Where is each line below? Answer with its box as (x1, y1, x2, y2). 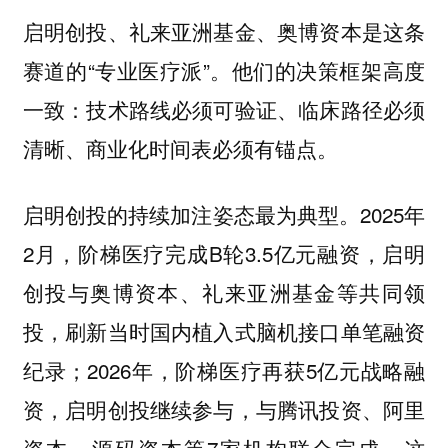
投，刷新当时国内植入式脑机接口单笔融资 (22, 316, 426, 347)
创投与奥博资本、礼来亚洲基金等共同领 (22, 277, 426, 308)
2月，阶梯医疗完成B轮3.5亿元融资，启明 (22, 238, 426, 269)
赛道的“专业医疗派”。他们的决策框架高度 (22, 54, 426, 85)
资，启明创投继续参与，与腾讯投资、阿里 (22, 394, 426, 425)
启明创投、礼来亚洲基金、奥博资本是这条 (22, 15, 426, 46)
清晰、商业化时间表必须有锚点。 (22, 132, 350, 163)
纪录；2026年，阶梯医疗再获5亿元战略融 (22, 355, 426, 386)
